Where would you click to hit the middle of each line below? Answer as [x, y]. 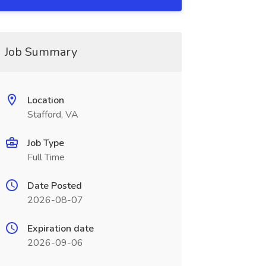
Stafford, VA [53, 115]
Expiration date [60, 229]
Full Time [46, 157]
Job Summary [41, 52]
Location [45, 100]
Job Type [45, 143]
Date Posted [54, 186]
